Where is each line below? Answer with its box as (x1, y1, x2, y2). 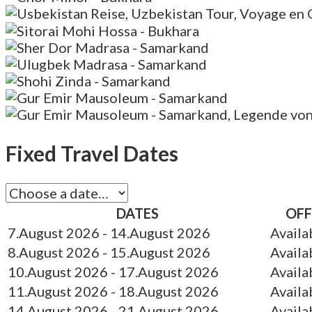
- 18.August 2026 (111, 282, 219, 299)
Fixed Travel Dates (6, 140, 178, 166)
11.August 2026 (8, 282, 108, 299)
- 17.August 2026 (111, 263, 219, 280)
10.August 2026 (8, 263, 108, 280)
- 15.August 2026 (102, 243, 210, 260)
